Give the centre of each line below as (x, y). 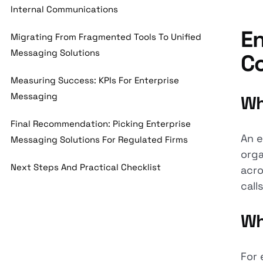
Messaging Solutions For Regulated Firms (100, 139)
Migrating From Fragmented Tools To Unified (106, 37)
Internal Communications (65, 9)
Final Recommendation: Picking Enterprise (101, 124)
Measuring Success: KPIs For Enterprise (95, 80)
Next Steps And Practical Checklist (86, 167)
